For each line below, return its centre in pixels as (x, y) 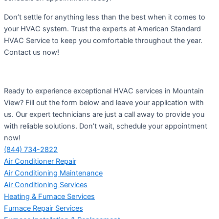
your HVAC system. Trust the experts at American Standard (102, 29)
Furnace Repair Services (44, 208)
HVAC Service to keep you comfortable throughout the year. (103, 40)
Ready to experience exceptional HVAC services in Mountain (104, 91)
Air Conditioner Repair (40, 161)
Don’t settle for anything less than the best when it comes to (105, 17)
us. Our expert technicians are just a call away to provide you (104, 114)
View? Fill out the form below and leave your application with (104, 102)
